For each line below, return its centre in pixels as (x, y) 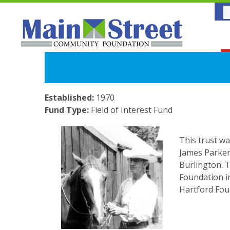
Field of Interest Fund (132, 110)
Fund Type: (68, 110)
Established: (70, 98)
